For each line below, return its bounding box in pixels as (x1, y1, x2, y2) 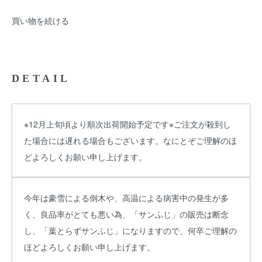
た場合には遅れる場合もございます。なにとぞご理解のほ (24, 135, 237, 146)
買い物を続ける (12, 15, 69, 26)
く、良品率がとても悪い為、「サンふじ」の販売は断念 (24, 208, 229, 220)
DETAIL (12, 73, 71, 84)
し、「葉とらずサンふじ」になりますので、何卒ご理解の (24, 225, 237, 236)
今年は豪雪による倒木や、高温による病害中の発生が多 (24, 192, 229, 204)
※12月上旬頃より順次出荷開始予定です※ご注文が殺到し (24, 118, 231, 130)
